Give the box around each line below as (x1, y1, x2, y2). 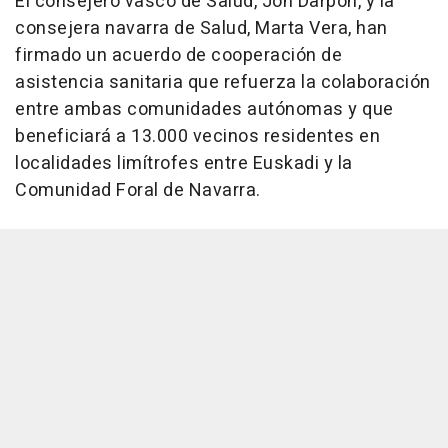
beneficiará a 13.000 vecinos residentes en (15, 122, 380, 150)
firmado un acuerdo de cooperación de (15, 41, 342, 69)
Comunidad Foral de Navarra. (15, 176, 261, 204)
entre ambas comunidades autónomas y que (15, 95, 394, 123)
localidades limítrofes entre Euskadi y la (15, 149, 353, 177)
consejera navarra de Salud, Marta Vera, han (15, 14, 388, 42)
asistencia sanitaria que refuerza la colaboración (15, 68, 431, 96)
